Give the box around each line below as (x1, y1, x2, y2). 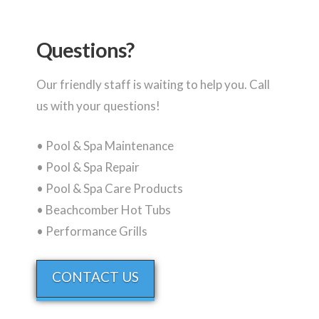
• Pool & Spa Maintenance (36, 137, 174, 153)
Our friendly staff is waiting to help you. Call (36, 77, 270, 93)
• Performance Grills (36, 223, 147, 239)
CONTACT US (51, 268, 139, 286)
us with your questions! (36, 98, 160, 114)
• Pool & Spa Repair (36, 159, 140, 174)
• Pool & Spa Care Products (36, 180, 183, 196)
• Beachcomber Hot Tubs (36, 202, 171, 217)
